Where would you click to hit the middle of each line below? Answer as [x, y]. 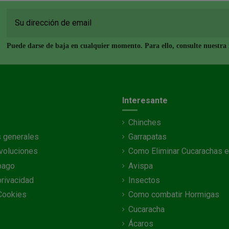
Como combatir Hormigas [174, 195]
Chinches [145, 122]
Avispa [141, 166]
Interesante [145, 101]
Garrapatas [147, 136]
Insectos [144, 180]
